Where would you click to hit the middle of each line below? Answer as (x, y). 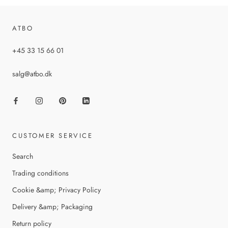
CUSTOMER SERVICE (53, 136)
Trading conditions (40, 173)
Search (23, 156)
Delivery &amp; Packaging (52, 207)
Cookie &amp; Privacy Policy (56, 190)
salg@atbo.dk (32, 74)
